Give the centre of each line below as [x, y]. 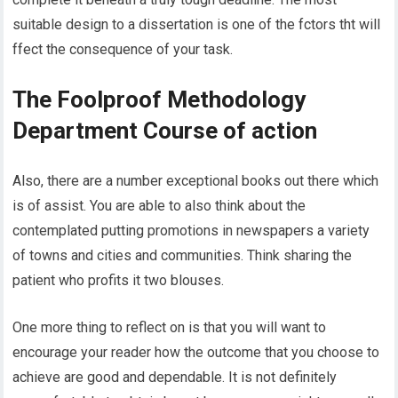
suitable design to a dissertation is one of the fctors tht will [197, 24]
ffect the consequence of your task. [123, 49]
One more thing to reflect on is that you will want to [170, 327]
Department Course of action [165, 130]
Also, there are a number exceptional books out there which [196, 180]
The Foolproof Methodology [159, 99]
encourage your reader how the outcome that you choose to [196, 352]
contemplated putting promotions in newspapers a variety [191, 230]
